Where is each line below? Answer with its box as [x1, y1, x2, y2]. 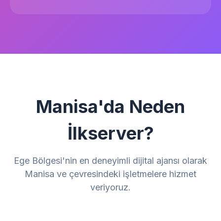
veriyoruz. [90, 182, 131, 192]
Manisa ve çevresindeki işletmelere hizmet [25, 169, 196, 179]
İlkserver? [67, 122, 154, 144]
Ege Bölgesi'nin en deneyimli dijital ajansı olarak [14, 155, 207, 166]
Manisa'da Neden [36, 96, 185, 117]
